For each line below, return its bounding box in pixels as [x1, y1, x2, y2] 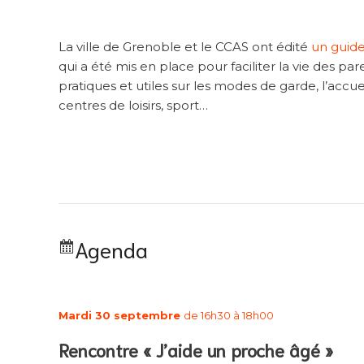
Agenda [75, 234, 148, 262]
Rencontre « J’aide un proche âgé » [58, 338, 333, 362]
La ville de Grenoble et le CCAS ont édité [58, 39, 311, 55]
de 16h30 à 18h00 [184, 308, 274, 322]
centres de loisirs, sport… [58, 97, 208, 114]
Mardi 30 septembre [58, 308, 184, 322]
